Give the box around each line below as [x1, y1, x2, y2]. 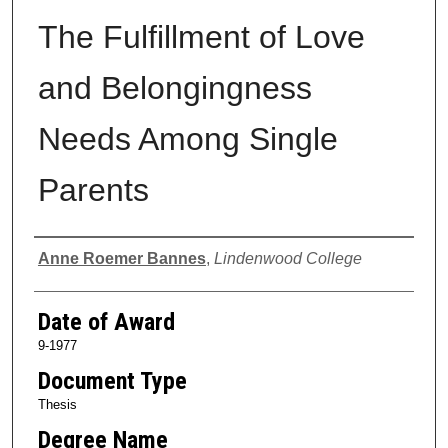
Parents [37, 171, 149, 208]
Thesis [37, 396, 77, 412]
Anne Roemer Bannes [37, 249, 206, 267]
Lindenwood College [213, 249, 362, 267]
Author [33, 241, 101, 270]
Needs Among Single [37, 120, 338, 157]
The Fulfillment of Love [37, 18, 365, 55]
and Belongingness [37, 69, 312, 106]
